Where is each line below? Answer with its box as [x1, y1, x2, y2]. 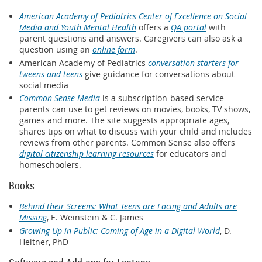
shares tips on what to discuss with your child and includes [19, 126, 252, 137]
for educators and [154, 148, 226, 159]
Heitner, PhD [19, 236, 68, 247]
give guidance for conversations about [82, 68, 235, 80]
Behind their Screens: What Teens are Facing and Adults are [19, 201, 237, 212]
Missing [19, 212, 47, 223]
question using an [19, 44, 92, 55]
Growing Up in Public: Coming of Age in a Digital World [19, 225, 220, 236]
